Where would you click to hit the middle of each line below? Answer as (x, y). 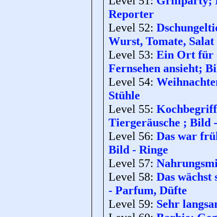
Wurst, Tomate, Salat (161, 41)
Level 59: (132, 204)
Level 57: (132, 163)
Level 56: (132, 136)
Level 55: (132, 109)
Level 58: (132, 177)
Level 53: (132, 55)
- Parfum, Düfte (148, 190)
